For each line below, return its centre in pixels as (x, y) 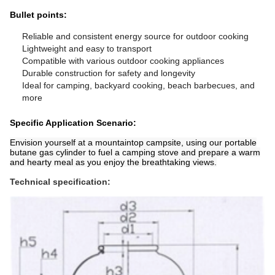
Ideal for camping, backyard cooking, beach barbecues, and (138, 85)
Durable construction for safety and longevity (109, 73)
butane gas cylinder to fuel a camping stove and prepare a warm (135, 152)
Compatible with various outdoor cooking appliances (123, 61)
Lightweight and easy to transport (87, 48)
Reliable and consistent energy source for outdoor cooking (135, 36)
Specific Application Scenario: (73, 123)
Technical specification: (60, 182)
